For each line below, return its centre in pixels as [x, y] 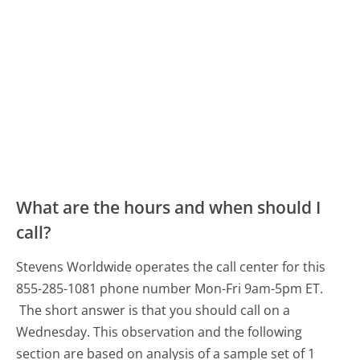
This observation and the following [198, 332]
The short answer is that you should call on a [155, 311]
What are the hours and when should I [169, 208]
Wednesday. [53, 332]
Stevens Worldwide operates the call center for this [171, 267]
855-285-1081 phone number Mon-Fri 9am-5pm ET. [170, 289]
